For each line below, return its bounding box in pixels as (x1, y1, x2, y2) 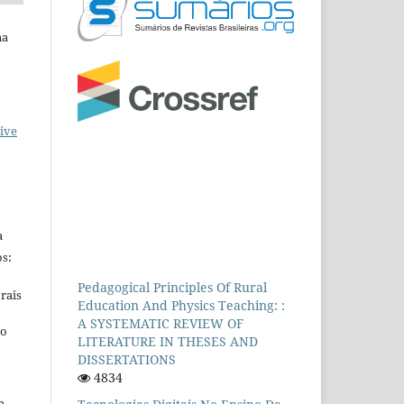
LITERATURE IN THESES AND (78, 332, 258, 350)
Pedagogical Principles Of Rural (78, 278, 267, 296)
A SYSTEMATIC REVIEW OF (78, 314, 243, 332)
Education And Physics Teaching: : (78, 296, 285, 314)
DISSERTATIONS (78, 350, 176, 368)
